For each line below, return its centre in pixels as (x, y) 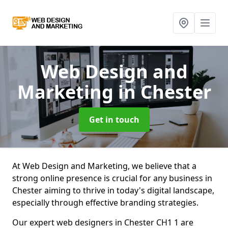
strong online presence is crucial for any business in (112, 178)
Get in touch (114, 120)
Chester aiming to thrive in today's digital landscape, (113, 190)
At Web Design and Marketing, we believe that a (104, 166)
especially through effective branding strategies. (105, 203)
